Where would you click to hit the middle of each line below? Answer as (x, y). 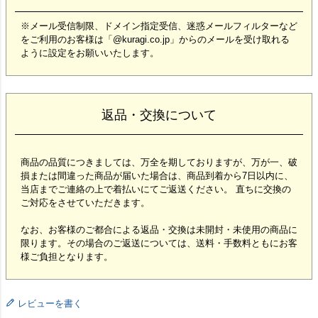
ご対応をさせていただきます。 (85, 203)
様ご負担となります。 (67, 257)
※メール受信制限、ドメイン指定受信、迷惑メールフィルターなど (159, 26)
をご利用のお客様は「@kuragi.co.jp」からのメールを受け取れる (155, 40)
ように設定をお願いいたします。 (90, 53)
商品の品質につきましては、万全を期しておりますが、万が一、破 (159, 163)
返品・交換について (159, 115)
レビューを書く (50, 304)
